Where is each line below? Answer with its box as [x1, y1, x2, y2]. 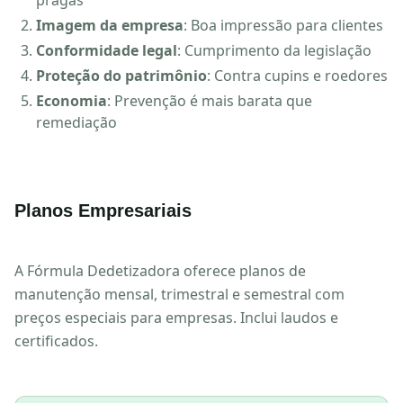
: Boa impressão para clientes [184, 15, 383, 35]
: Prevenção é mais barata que [107, 91, 312, 111]
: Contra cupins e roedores [207, 66, 388, 85]
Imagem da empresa [36, 15, 184, 35]
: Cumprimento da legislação [177, 40, 372, 60]
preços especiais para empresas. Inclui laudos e [14, 308, 338, 327]
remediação [36, 112, 117, 132]
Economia [36, 91, 107, 111]
